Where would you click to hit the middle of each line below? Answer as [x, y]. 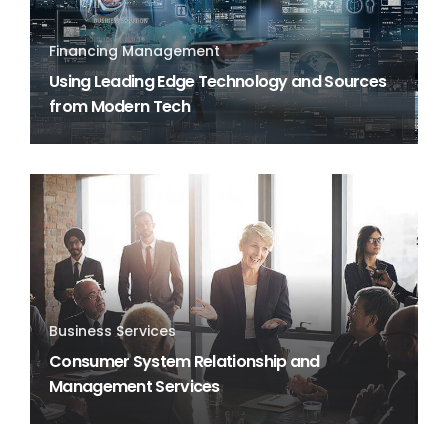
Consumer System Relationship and [184, 361]
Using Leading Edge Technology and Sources [218, 81]
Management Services [134, 386]
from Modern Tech [119, 106]
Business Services [112, 331]
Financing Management [134, 51]
